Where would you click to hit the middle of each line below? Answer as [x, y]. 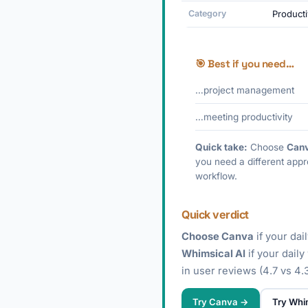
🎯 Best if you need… [245, 64]
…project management [245, 90]
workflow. [216, 176]
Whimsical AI [213, 254]
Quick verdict [215, 214]
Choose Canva [218, 236]
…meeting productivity [244, 117]
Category [207, 13]
